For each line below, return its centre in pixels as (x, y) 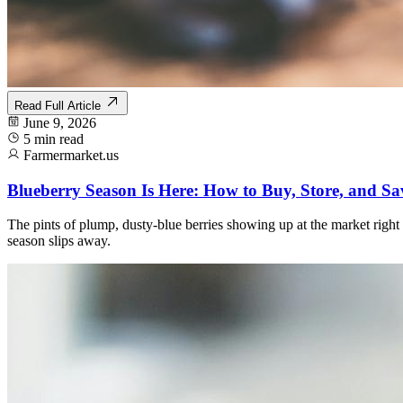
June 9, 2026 (60, 122)
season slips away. (59, 241)
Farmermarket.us (71, 155)
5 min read (54, 139)
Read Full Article (59, 105)
